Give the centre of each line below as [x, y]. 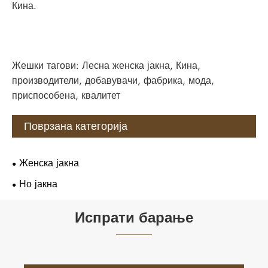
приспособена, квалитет [66, 96]
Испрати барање [134, 218]
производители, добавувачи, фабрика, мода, [113, 81]
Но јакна [38, 184]
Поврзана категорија [76, 127]
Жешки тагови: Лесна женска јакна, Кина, [106, 66]
